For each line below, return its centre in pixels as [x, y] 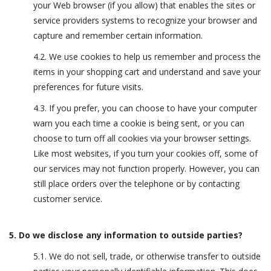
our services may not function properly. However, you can [146, 168]
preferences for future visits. [88, 87]
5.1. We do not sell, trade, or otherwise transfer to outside [147, 256]
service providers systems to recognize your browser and [145, 20]
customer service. [68, 199]
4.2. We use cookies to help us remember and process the [147, 57]
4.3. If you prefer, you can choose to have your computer [145, 108]
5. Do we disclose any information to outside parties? [126, 235]
